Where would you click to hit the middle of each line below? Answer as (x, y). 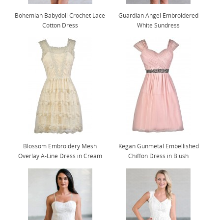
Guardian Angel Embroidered (159, 15)
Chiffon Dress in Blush (159, 156)
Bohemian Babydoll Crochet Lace (60, 15)
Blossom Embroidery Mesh (60, 146)
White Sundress (159, 25)
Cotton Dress (60, 25)
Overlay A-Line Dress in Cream (60, 156)
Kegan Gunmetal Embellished (158, 146)
